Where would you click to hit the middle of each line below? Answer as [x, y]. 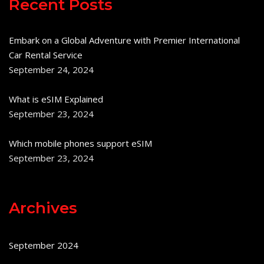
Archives [43, 208]
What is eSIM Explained [56, 99]
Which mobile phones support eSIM [80, 143]
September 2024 [44, 245]
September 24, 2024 [51, 69]
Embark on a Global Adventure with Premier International [124, 40]
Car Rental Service [46, 55]
